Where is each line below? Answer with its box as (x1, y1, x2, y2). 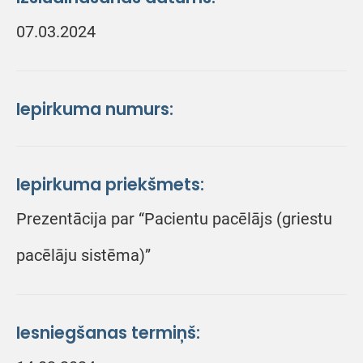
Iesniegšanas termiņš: (16, 322, 200, 344)
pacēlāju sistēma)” (16, 246, 151, 265)
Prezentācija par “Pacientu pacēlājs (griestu (16, 209, 332, 228)
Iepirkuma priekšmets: (16, 173, 204, 195)
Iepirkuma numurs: (16, 98, 173, 120)
